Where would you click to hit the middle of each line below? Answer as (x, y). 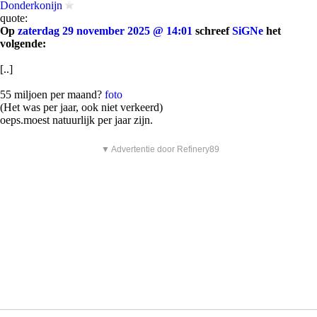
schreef (212, 31)
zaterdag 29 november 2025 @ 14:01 (105, 31)
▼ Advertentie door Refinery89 (160, 149)
